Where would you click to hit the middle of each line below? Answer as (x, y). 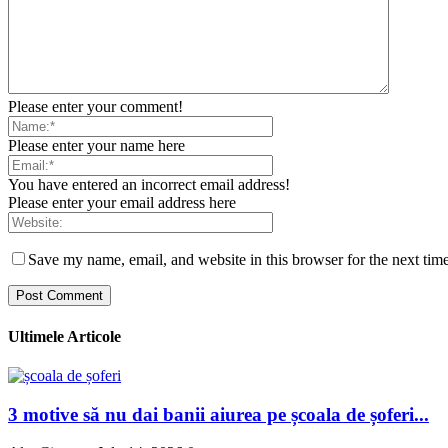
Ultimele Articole (64, 336)
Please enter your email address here (122, 203)
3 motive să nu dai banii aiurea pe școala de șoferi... (218, 414)
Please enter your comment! (95, 107)
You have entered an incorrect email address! (149, 185)
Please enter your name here (96, 146)
